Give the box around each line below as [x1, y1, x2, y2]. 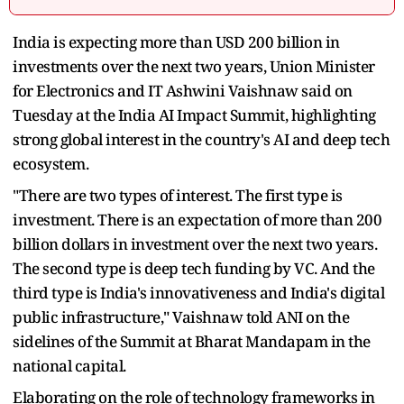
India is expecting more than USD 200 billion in [13, 31, 340, 52]
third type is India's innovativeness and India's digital [13, 281, 384, 303]
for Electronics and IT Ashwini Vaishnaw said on [13, 79, 353, 101]
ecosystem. [13, 152, 88, 174]
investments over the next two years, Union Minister [13, 55, 375, 77]
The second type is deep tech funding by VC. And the [13, 257, 375, 279]
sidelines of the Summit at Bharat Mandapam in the [13, 330, 371, 352]
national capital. [13, 354, 126, 376]
